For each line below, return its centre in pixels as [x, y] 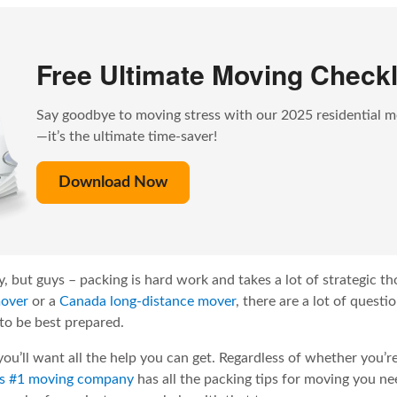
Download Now [113, 183]
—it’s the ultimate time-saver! [126, 137]
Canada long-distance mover [148, 302]
